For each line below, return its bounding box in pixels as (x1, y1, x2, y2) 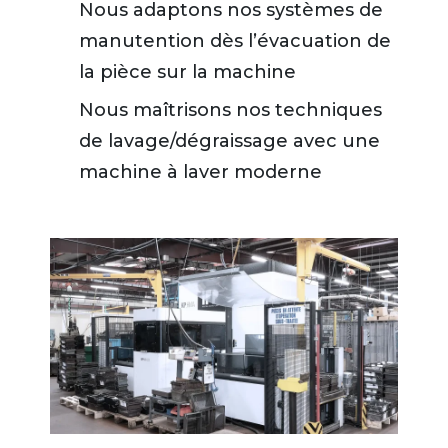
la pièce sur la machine (79, 61, 296, 84)
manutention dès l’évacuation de (79, 30, 391, 53)
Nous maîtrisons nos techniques (79, 99, 382, 122)
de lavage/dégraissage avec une (79, 130, 380, 153)
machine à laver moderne (79, 161, 322, 184)
